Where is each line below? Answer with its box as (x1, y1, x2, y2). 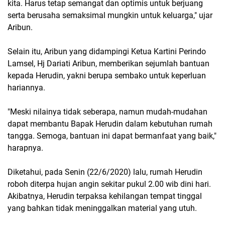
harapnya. (8, 143, 43, 153)
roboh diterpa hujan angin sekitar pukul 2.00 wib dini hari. (8, 179, 211, 189)
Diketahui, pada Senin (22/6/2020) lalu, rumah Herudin (8, 167, 202, 177)
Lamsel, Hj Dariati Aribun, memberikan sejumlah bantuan (8, 59, 209, 68)
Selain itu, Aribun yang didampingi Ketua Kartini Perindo (8, 47, 206, 56)
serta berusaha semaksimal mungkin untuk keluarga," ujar (8, 11, 212, 20)
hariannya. (8, 83, 45, 92)
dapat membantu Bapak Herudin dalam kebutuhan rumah (8, 119, 212, 129)
